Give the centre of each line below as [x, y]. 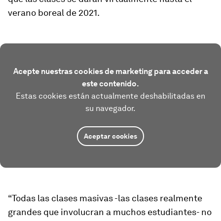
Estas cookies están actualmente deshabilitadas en [110, 96]
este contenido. [110, 84]
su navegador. [110, 108]
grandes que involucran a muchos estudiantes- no [110, 212]
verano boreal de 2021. [54, 13]
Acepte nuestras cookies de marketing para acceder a [110, 71]
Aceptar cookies [110, 136]
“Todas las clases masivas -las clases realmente [105, 198]
